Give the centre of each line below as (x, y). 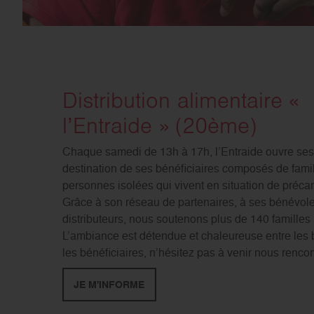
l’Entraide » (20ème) (160, 128)
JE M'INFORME (109, 284)
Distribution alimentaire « (181, 103)
